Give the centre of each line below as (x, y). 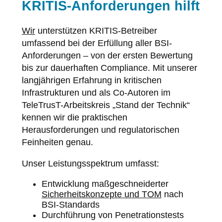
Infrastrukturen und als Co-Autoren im (96, 92)
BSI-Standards (70, 204)
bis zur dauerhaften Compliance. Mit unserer (109, 68)
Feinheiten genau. (57, 142)
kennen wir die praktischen (74, 117)
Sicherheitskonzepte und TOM (101, 194)
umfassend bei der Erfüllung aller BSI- (97, 43)
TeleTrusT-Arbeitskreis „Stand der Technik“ (106, 105)
